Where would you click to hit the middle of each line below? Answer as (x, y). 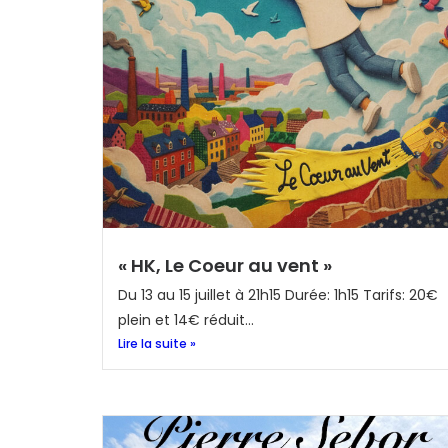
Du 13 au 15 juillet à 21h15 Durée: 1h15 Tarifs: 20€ (278, 295)
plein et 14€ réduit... (186, 320)
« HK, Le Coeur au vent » (225, 265)
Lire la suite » (157, 343)
